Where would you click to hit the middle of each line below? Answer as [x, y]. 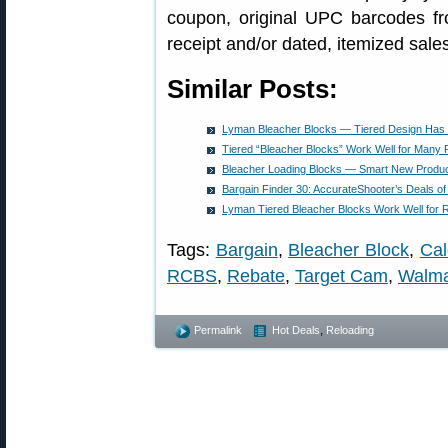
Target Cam [341, 276]
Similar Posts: [252, 89]
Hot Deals [296, 330]
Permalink [218, 330]
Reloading [350, 330]
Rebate [256, 276]
